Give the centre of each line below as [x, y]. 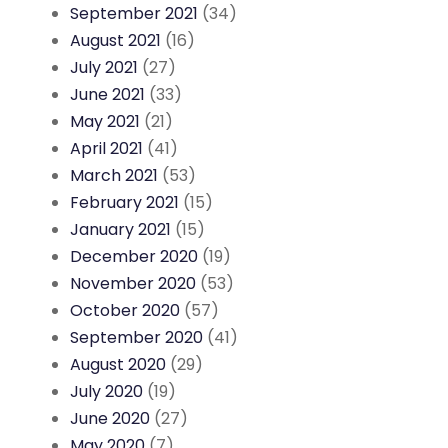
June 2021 [107, 95]
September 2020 [136, 338]
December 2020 [134, 257]
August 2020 [118, 365]
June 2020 [110, 419]
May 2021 [105, 122]
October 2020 [125, 311]
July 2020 [106, 392]
